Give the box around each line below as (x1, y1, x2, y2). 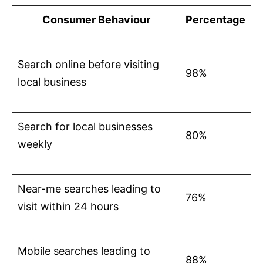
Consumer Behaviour (42, 14, 150, 26)
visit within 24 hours (18, 200, 119, 213)
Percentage (186, 14, 245, 26)
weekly (18, 138, 52, 151)
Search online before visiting (18, 58, 159, 71)
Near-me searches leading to (18, 183, 161, 195)
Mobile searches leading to (18, 245, 150, 258)
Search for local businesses (18, 120, 153, 133)
